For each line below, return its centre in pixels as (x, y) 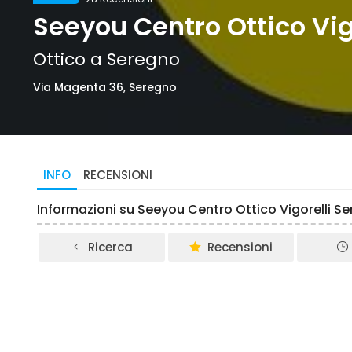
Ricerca (111, 247)
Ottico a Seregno (106, 59)
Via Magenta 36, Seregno (105, 87)
